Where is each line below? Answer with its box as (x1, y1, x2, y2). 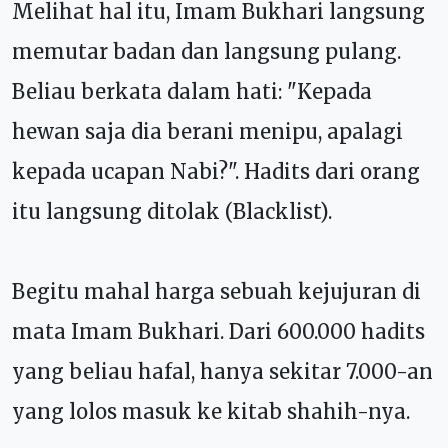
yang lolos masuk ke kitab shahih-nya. (12, 398, 410, 424)
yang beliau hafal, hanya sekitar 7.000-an (12, 358, 433, 384)
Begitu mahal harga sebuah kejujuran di (12, 278, 421, 304)
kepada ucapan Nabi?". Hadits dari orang (12, 158, 420, 184)
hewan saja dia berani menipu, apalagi (12, 118, 403, 144)
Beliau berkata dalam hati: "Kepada (12, 78, 372, 104)
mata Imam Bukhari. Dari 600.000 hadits (12, 318, 425, 344)
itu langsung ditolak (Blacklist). (12, 198, 332, 224)
